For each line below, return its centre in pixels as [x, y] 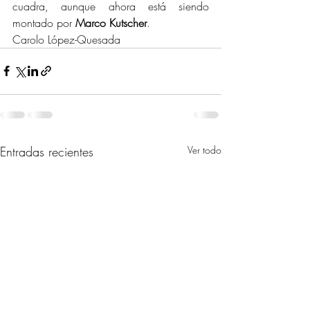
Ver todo [204, 149]
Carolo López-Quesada [66, 39]
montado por [44, 22]
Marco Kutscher [111, 22]
